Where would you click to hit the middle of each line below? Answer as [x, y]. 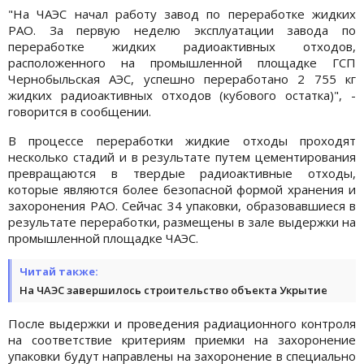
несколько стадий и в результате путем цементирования [182, 156]
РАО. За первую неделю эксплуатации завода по [182, 30]
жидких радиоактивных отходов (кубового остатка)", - [182, 95]
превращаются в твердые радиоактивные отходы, [182, 173]
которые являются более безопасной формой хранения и [182, 189]
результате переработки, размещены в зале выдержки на [182, 221]
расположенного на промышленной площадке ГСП [182, 62]
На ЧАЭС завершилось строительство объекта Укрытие [173, 290]
